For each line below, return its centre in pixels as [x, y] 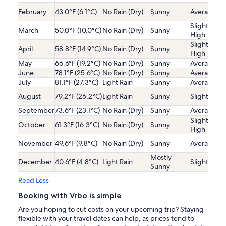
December [35, 162]
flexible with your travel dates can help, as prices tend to [106, 219]
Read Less [34, 180]
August [30, 97]
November [35, 144]
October [32, 125]
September [36, 111]
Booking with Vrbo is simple [70, 196]
